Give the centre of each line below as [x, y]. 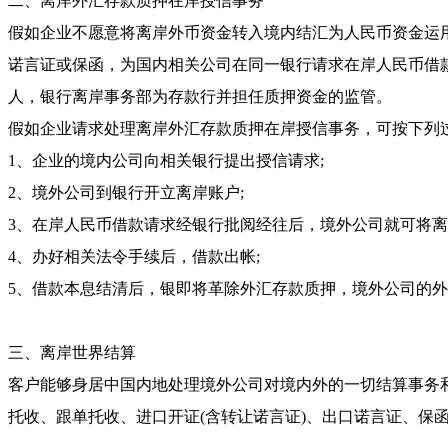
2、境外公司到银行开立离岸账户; [126, 192]
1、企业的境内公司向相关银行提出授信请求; [166, 160]
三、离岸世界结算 [72, 352]
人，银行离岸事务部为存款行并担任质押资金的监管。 [200, 96]
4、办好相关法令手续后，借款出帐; [134, 256]
